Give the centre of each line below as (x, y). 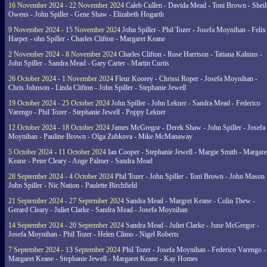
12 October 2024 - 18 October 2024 (59, 128)
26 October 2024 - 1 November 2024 (61, 79)
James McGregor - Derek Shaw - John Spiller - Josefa (187, 128)
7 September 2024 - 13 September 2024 (64, 250)
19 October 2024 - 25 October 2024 (59, 103)
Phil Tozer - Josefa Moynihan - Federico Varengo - (193, 250)
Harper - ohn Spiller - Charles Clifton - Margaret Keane (87, 39)
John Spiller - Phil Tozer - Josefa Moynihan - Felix (193, 30)
